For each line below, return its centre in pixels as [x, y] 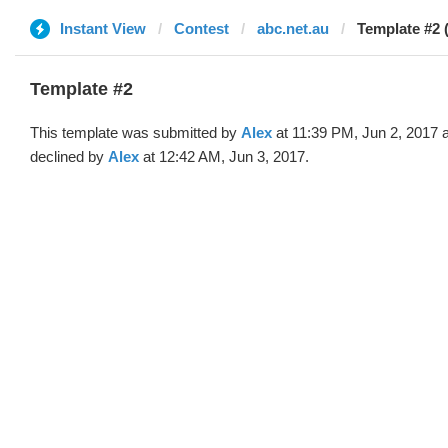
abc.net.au [293, 28]
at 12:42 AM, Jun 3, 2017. [224, 156]
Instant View [103, 28]
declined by [69, 156]
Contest [201, 28]
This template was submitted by [135, 132]
